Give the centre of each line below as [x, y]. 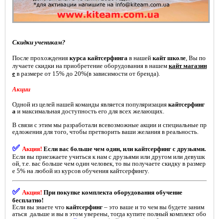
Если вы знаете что [39, 207]
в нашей [140, 58]
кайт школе [169, 58]
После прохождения [41, 58]
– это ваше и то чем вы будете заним [153, 207]
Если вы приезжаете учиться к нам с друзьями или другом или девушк [109, 157]
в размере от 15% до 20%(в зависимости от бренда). [88, 74]
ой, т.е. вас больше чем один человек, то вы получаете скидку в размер [109, 164]
